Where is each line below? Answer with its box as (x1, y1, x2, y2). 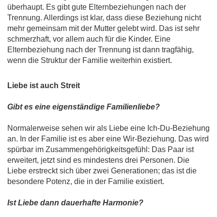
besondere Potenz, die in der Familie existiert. (7, 177, 164, 186)
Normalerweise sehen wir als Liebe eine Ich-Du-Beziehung (7, 124, 210, 133)
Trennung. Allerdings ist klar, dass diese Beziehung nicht (7, 14, 201, 22)
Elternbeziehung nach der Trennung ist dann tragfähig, (7, 46, 194, 54)
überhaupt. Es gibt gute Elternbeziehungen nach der (7, 3, 186, 12)
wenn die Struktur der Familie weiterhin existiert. (7, 56, 172, 65)
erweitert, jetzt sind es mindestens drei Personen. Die (7, 156, 189, 165)
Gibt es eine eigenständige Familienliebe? (7, 103, 160, 111)
